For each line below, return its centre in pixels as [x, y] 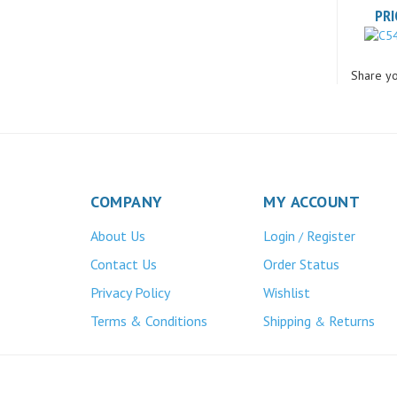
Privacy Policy [130, 271]
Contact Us [124, 243]
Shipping [287, 300]
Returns [352, 300]
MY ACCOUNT [312, 180]
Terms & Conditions [149, 300]
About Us [118, 214]
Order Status [301, 243]
